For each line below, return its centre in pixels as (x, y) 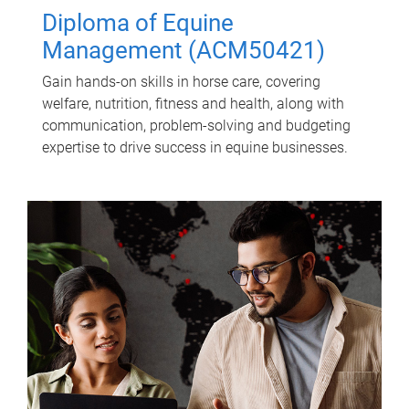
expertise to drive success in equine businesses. (195, 147)
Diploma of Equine (138, 22)
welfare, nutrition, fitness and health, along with (193, 103)
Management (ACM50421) (184, 50)
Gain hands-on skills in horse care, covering (181, 81)
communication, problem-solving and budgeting (196, 125)
